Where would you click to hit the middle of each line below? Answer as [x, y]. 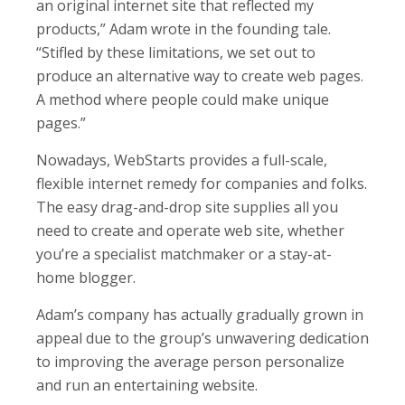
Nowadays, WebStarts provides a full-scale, [182, 160]
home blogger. [86, 277]
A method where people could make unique [183, 99]
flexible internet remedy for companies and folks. [202, 183]
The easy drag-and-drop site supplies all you [187, 207]
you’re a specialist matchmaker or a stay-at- [184, 254]
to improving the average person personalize [190, 361]
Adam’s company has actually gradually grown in [200, 314]
